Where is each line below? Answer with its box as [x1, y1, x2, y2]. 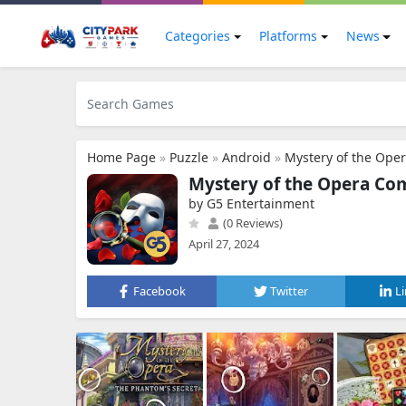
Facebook [133, 283, 187, 299]
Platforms [258, 27, 317, 44]
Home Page [87, 149, 156, 166]
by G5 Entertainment [188, 195, 314, 212]
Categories [165, 27, 230, 44]
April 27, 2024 [188, 236, 259, 252]
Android [222, 149, 271, 166]
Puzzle [169, 149, 208, 166]
